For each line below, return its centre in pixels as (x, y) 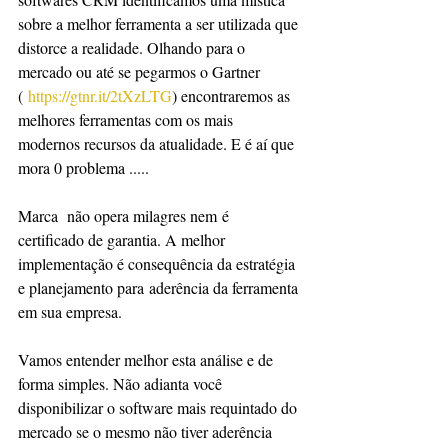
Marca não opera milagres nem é (125, 215)
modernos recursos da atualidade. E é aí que (158, 143)
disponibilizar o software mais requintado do (159, 407)
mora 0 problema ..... (83, 167)
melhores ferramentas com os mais (127, 119)
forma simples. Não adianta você (122, 383)
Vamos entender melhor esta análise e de (147, 359)
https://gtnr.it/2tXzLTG (100, 95)
